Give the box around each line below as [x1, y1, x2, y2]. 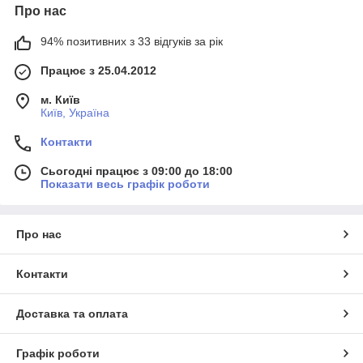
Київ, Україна [41, 105, 109, 119]
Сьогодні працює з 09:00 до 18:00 [41, 164, 233, 177]
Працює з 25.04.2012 [41, 63, 156, 77]
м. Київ [41, 92, 80, 106]
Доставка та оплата [16, 306, 128, 320]
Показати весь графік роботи [41, 177, 210, 190]
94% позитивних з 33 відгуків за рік [41, 34, 223, 48]
